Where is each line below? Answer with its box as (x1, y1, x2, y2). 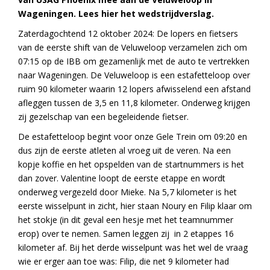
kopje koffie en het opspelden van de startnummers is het (18, 159, 244, 171)
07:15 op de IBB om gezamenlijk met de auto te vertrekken (18, 55, 250, 67)
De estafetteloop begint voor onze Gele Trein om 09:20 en (18, 131, 247, 143)
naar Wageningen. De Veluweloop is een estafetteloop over (18, 69, 250, 81)
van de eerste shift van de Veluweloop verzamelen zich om (18, 42, 247, 54)
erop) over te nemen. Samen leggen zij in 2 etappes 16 (18, 228, 234, 240)
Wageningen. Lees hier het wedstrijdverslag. (18, 8, 214, 20)
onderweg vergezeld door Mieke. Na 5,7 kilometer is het (18, 186, 237, 198)
